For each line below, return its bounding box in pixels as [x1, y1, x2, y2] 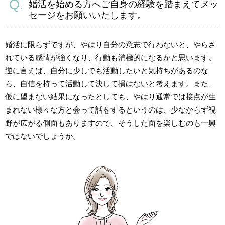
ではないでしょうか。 [5, 131, 80, 141]
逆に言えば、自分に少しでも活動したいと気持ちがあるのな [5, 66, 208, 76]
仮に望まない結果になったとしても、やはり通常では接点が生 [5, 92, 216, 102]
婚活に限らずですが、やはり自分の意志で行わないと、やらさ [5, 40, 216, 50]
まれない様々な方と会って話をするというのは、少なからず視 [5, 105, 216, 115]
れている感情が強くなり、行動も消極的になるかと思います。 [5, 53, 216, 63]
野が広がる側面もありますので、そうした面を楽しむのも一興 [5, 118, 216, 128]
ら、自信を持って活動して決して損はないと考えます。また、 [5, 79, 216, 89]
